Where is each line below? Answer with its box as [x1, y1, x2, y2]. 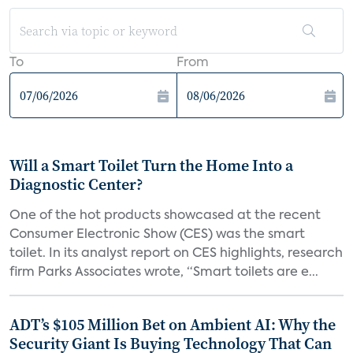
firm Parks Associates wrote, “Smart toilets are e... [9, 266, 318, 279]
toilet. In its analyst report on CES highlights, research [9, 247, 343, 260]
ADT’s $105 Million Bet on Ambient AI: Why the [9, 314, 336, 336]
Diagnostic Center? [9, 173, 143, 195]
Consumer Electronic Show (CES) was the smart [9, 229, 305, 241]
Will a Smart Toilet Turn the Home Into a [9, 154, 293, 176]
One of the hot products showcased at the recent [9, 210, 321, 222]
